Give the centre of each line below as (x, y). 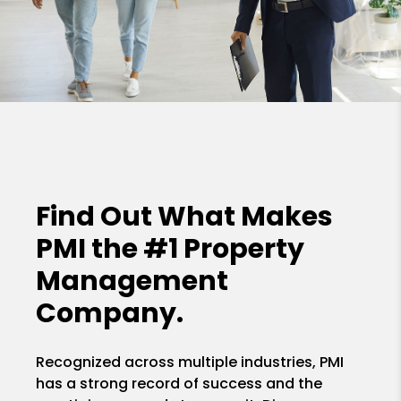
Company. (110, 313)
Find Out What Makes (185, 216)
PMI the (90, 248)
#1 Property (224, 248)
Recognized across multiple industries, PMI (190, 362)
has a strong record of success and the (179, 383)
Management (132, 281)
